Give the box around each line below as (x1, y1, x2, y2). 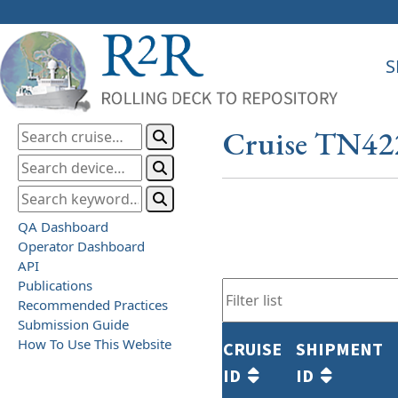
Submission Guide (18, 314, 129, 333)
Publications (18, 275, 92, 294)
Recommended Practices (18, 295, 168, 314)
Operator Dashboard (18, 236, 145, 255)
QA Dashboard (18, 217, 108, 235)
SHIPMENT (296, 337, 383, 362)
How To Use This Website (18, 334, 171, 353)
